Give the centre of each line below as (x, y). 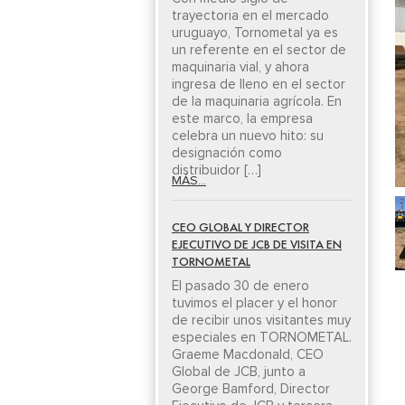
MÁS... (189, 180)
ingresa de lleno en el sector (259, 84)
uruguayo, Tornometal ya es (255, 33)
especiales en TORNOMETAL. (262, 337)
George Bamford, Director (251, 389)
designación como (227, 153)
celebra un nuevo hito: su (248, 136)
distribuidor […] (217, 170)
